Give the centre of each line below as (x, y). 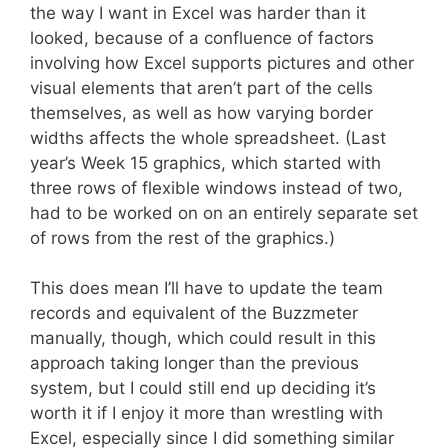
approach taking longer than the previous (194, 363)
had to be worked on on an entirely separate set (224, 212)
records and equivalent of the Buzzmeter (194, 313)
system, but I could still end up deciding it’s (203, 388)
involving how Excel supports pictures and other (222, 62)
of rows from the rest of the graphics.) (182, 237)
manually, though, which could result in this (203, 338)
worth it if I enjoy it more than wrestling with (206, 413)
